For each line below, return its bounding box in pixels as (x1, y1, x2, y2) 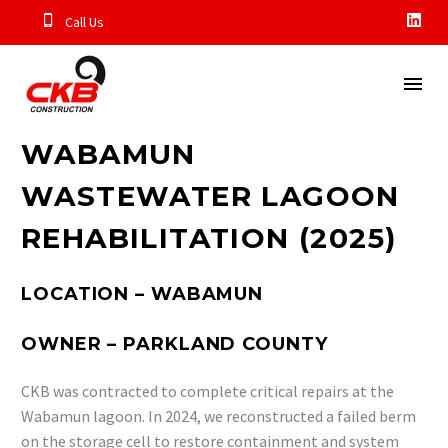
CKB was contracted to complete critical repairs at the (21, 381, 394, 401)
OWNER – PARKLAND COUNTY (21, 333, 328, 355)
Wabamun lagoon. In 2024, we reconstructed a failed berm (21, 406, 416, 426)
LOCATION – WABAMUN (21, 283, 264, 305)
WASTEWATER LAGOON (21, 179, 400, 213)
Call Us (65, 13, 104, 31)
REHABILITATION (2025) (21, 221, 397, 255)
